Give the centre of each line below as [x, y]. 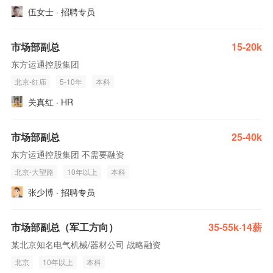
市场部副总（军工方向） [65, 227]
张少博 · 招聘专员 [62, 192]
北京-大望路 [34, 172]
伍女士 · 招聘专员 [62, 12]
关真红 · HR [51, 102]
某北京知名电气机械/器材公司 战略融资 [86, 244]
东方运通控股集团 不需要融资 [68, 154]
